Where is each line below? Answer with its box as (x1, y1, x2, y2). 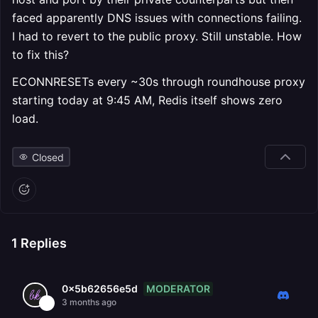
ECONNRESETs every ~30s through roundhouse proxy (12, 75, 305, 89)
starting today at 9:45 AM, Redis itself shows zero (12, 93, 283, 107)
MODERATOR (146, 282, 210, 295)
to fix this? (12, 48, 69, 62)
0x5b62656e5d (62, 283, 138, 295)
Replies (18, 236, 67, 251)
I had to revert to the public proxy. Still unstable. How (12, 29, 302, 43)
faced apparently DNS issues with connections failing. (12, 11, 302, 25)
